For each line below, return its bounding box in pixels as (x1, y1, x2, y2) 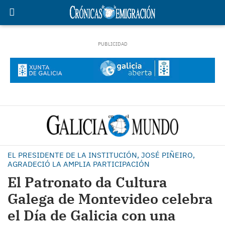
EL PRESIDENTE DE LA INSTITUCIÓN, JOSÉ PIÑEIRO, (8, 150, 195, 160)
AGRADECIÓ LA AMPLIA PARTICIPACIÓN (8, 159, 150, 169)
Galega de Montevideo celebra (8, 189, 213, 208)
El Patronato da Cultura (8, 173, 167, 191)
